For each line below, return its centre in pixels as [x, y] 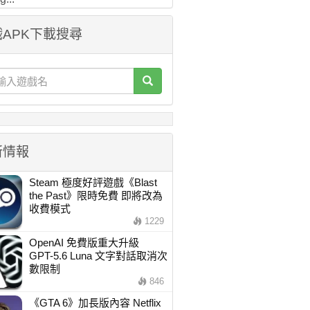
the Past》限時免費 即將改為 [95, 195]
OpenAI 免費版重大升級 [89, 243]
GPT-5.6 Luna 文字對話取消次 [98, 256]
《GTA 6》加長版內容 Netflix [95, 303]
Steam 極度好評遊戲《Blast [93, 182]
